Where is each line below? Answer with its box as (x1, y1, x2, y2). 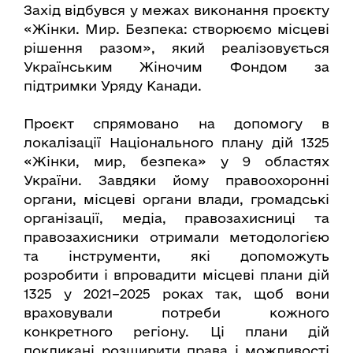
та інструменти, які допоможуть (24, 247, 329, 263)
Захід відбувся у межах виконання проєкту (24, 2, 329, 17)
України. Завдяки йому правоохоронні (24, 172, 329, 188)
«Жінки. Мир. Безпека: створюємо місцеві (24, 20, 329, 36)
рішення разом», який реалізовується (24, 39, 329, 55)
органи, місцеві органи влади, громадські (24, 191, 329, 206)
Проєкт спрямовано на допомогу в (24, 115, 329, 131)
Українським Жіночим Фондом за (24, 58, 329, 74)
